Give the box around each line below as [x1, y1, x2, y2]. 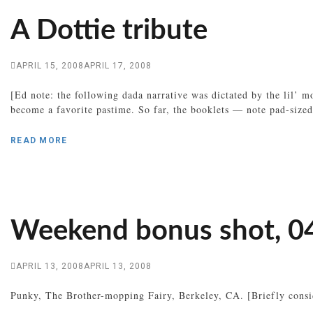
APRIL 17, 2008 [84, 60, 152, 71]
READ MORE [10, 135, 68, 145]
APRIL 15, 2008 [16, 60, 84, 71]
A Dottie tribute [10, 16, 208, 45]
